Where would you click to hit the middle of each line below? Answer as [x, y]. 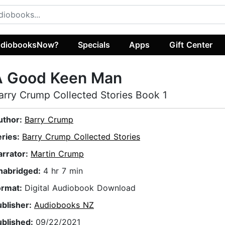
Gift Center [191, 44]
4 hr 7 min [63, 171]
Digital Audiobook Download [80, 188]
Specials [94, 44]
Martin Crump [57, 154]
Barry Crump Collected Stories [81, 137]
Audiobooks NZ [64, 205]
